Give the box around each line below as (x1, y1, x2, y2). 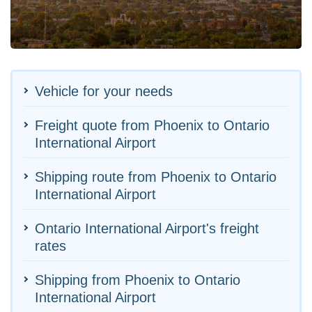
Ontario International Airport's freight (35, 220, 259, 236)
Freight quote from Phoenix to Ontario (35, 117, 270, 133)
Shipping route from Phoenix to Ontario (35, 169, 276, 185)
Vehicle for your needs (35, 83, 173, 99)
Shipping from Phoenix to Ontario (35, 272, 240, 288)
